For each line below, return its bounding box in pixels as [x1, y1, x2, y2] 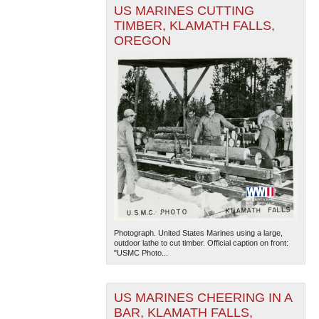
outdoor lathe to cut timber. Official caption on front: [113, 239, 288, 248]
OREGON [113, 33, 171, 48]
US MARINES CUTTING [113, 4, 254, 19]
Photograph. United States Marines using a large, [113, 229, 283, 238]
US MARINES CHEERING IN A [113, 291, 293, 305]
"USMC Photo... [113, 249, 168, 258]
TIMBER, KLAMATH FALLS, [113, 19, 275, 33]
